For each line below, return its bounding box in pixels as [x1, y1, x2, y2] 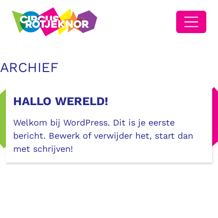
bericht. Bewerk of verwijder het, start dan [13, 130, 193, 141]
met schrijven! [13, 144, 73, 154]
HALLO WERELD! [13, 94, 108, 109]
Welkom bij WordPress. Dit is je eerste [13, 117, 175, 128]
